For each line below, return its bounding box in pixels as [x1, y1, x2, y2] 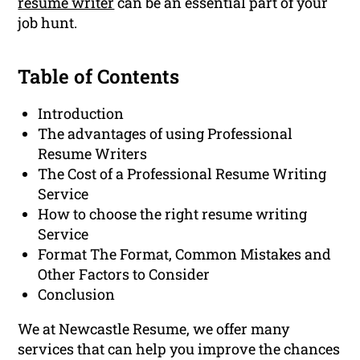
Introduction [38, 104, 125, 124]
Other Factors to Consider [38, 264, 211, 284]
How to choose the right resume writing [38, 204, 308, 224]
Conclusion [38, 284, 116, 305]
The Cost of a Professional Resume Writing [38, 164, 327, 184]
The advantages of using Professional [38, 124, 293, 144]
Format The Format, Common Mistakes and [38, 244, 332, 264]
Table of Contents [18, 63, 180, 90]
